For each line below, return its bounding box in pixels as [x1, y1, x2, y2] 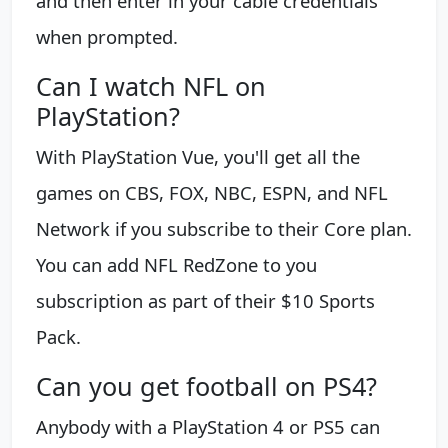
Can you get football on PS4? [36, 368, 377, 403]
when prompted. [36, 23, 178, 49]
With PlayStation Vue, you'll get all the [36, 143, 360, 169]
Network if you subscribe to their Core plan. [36, 215, 412, 241]
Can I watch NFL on [36, 68, 266, 103]
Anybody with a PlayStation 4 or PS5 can [36, 413, 380, 439]
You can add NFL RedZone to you [36, 251, 317, 277]
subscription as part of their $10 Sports [36, 287, 375, 313]
